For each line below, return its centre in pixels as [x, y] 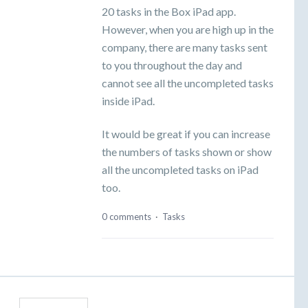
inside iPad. [128, 100]
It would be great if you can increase [186, 134]
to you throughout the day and [172, 65]
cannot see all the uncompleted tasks [188, 82]
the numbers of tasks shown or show [187, 152]
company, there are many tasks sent [185, 47]
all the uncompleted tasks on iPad [180, 170]
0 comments [126, 217]
